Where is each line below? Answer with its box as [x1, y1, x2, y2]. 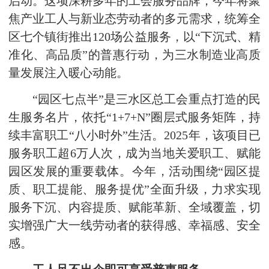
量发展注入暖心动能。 [8, 67, 128, 79]
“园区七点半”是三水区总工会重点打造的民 [8, 93, 261, 106]
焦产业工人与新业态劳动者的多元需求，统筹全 [8, 13, 261, 25]
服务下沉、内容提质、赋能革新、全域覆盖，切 [8, 201, 261, 214]
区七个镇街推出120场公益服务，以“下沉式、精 [8, 31, 261, 43]
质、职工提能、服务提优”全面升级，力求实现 [8, 183, 261, 196]
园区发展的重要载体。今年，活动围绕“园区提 [8, 165, 261, 178]
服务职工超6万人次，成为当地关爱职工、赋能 [8, 147, 261, 160]
